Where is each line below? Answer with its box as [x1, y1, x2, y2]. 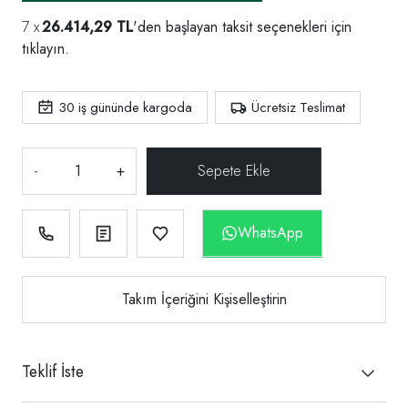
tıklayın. [22, 37, 69, 59]
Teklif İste [22, 359, 84, 383]
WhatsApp [238, 221, 304, 243]
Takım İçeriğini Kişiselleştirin [121, 288, 287, 310]
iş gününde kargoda [75, 97, 192, 117]
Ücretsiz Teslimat [251, 97, 345, 117]
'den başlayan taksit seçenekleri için [133, 15, 352, 37]
